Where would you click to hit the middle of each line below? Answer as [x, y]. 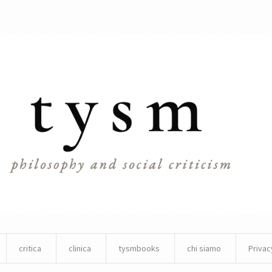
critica [30, 249]
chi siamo [204, 249]
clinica [80, 249]
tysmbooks [139, 249]
